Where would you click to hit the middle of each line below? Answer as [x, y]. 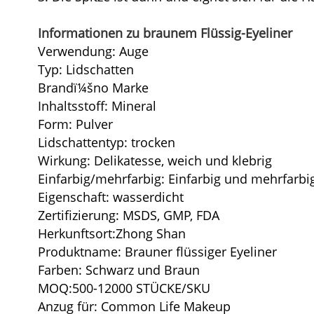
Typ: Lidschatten [86, 69]
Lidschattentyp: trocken [106, 142]
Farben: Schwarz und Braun [118, 269]
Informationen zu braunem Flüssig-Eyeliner [165, 33]
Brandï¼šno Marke [93, 87]
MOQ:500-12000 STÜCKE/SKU [124, 288]
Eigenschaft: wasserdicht [110, 197]
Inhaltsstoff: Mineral [97, 105]
